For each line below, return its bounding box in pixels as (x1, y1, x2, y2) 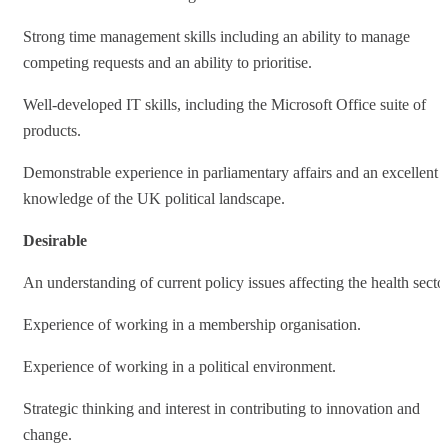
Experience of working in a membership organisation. (23, 315, 361, 333)
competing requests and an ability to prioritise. (23, 53, 312, 71)
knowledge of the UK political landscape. (23, 189, 285, 207)
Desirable (23, 231, 87, 249)
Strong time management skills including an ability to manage (23, 27, 410, 45)
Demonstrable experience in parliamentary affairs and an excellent (23, 163, 438, 181)
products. (23, 121, 81, 139)
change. (23, 425, 72, 443)
